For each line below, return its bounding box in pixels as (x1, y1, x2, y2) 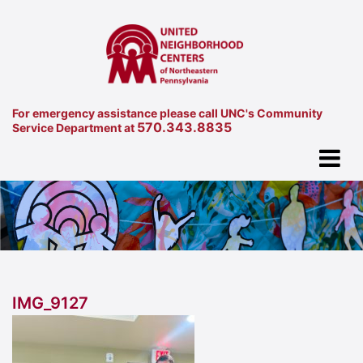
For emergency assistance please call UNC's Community (12, 105, 322, 120)
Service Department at (12, 120, 137, 135)
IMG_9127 (12, 293, 88, 314)
